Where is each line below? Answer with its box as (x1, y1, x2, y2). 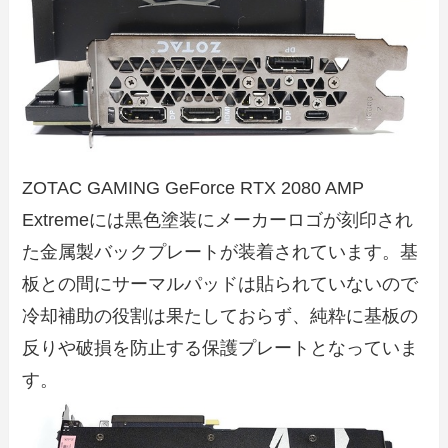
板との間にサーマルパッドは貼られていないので (22, 274, 419, 295)
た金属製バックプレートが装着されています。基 (22, 242, 419, 263)
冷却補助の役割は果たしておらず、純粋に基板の (22, 306, 419, 327)
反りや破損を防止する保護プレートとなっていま (22, 338, 419, 359)
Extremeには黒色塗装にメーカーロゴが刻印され (22, 210, 414, 231)
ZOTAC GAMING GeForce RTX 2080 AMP (22, 178, 365, 199)
